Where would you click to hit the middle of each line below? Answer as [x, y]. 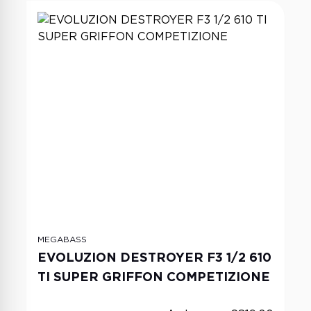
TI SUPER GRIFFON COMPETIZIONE [154, 277]
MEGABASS [62, 239]
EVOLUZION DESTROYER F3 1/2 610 [154, 257]
